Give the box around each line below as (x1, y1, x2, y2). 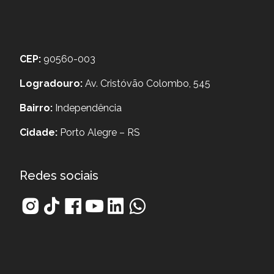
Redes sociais (20, 168, 98, 183)
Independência (53, 102, 122, 114)
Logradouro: (20, 77, 83, 89)
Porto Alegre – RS (57, 126, 140, 138)
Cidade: (20, 126, 57, 138)
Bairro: (20, 102, 53, 114)
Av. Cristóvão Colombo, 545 (83, 77, 210, 89)
